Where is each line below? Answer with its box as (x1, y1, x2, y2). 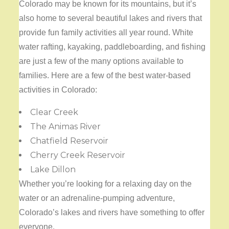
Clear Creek (30, 107, 79, 117)
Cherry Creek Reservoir (30, 150, 126, 160)
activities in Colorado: (19, 85, 98, 94)
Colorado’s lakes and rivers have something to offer (19, 208, 205, 217)
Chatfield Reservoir (30, 135, 109, 146)
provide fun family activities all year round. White (19, 28, 194, 37)
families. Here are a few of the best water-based (19, 71, 191, 80)
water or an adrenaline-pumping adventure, (19, 193, 175, 202)
